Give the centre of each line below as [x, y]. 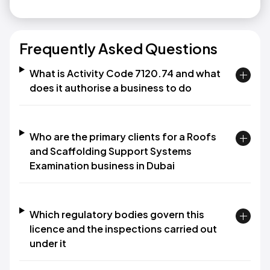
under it [48, 243]
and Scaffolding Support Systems [110, 151]
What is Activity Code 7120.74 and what [125, 73]
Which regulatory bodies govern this [117, 214]
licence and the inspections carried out [123, 229]
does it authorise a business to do [110, 88]
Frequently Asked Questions [118, 48]
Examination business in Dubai [102, 165]
